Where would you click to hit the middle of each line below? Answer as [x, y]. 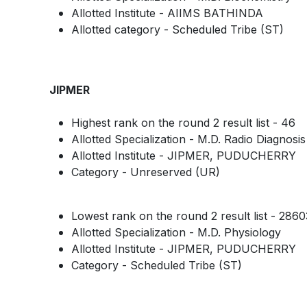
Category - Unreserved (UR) [146, 172]
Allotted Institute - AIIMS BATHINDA [167, 13]
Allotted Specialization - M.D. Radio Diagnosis [188, 139]
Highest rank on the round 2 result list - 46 [183, 122]
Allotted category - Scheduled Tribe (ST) [177, 29]
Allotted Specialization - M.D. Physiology [176, 232]
